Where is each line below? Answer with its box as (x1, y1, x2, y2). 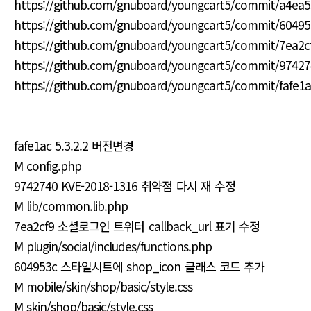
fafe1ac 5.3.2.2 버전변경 (14, 137, 134, 154)
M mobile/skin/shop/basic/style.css (14, 278, 193, 295)
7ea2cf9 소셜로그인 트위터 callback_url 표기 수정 (14, 217, 260, 235)
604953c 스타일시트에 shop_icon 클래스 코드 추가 (14, 258, 264, 275)
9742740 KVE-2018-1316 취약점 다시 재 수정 (14, 177, 235, 194)
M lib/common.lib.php (14, 197, 128, 215)
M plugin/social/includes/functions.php (14, 237, 212, 255)
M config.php (14, 157, 82, 174)
